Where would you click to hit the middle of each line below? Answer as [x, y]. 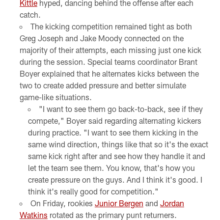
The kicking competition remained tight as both [111, 27]
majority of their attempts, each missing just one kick [110, 50]
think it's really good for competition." [94, 192]
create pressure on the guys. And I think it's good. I [115, 180]
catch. [30, 15]
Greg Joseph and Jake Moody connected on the [101, 38]
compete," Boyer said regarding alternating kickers [115, 121]
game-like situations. [55, 97]
